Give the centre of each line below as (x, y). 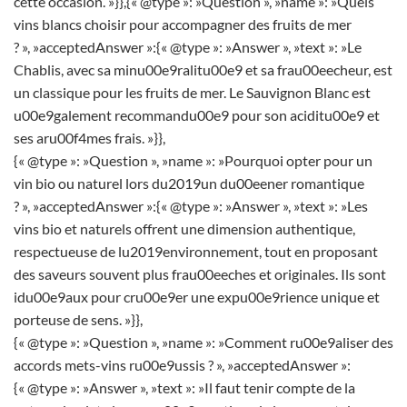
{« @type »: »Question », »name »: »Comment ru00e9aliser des (203, 342)
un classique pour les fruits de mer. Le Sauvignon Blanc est (192, 92)
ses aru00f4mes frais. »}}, (89, 137)
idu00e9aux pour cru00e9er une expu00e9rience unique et (197, 296)
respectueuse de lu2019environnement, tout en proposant (196, 251)
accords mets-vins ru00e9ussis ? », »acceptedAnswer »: (182, 364)
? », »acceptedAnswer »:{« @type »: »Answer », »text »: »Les (191, 205)
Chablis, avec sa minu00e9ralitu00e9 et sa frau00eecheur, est (203, 69)
